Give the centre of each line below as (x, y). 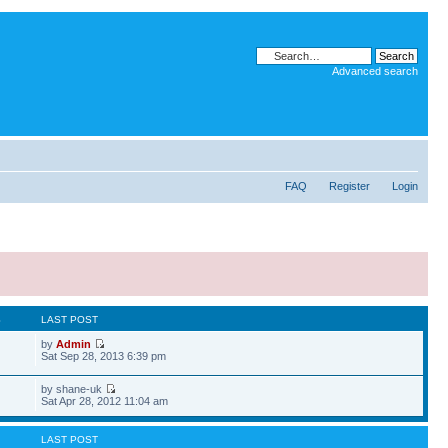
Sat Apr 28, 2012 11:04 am (105, 401)
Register (349, 186)
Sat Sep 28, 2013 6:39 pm (104, 356)
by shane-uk (73, 389)
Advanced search (375, 71)
